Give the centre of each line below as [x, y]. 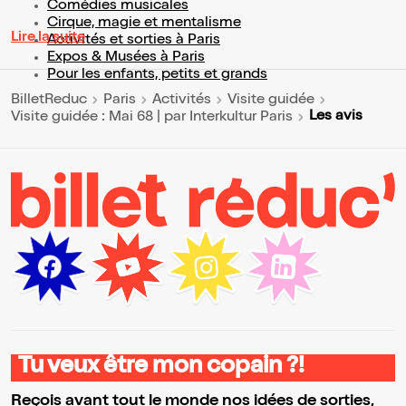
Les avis [336, 117]
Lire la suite [48, 39]
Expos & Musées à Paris [126, 58]
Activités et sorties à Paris [134, 41]
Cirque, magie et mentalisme [144, 24]
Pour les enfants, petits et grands [157, 76]
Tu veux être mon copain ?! [161, 368]
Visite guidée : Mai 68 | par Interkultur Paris [152, 117]
